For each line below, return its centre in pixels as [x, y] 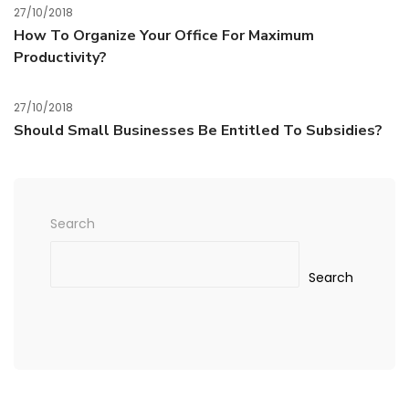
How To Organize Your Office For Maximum [164, 36]
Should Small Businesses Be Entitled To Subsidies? [198, 131]
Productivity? [60, 58]
